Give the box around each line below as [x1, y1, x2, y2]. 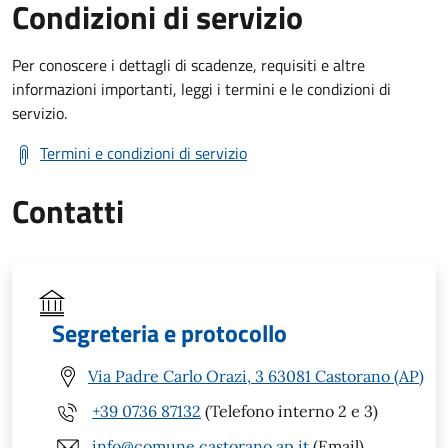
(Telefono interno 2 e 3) [201, 401, 378, 422]
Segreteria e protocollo [52, 314, 287, 351]
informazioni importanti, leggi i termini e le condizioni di [12, 76, 391, 101]
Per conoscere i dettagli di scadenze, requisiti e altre [12, 52, 365, 77]
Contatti [12, 186, 124, 235]
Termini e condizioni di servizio [40, 140, 247, 165]
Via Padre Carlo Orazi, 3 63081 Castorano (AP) [88, 366, 424, 387]
